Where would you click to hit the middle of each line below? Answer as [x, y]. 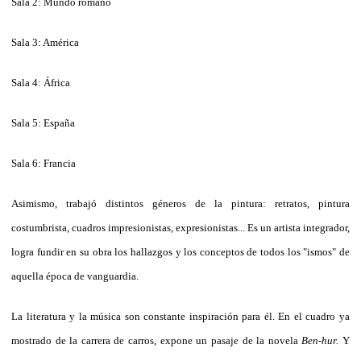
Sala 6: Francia [44, 163]
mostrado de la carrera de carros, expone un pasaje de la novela [157, 340]
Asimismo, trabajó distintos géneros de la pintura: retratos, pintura [180, 203]
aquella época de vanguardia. [75, 276]
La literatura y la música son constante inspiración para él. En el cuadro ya [180, 316]
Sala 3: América [45, 42]
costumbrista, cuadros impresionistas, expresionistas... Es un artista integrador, [180, 227]
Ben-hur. [322, 340]
